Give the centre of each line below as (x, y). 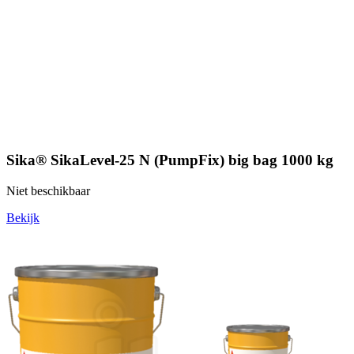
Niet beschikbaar (48, 190)
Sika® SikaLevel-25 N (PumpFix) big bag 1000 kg (170, 160)
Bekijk (23, 217)
